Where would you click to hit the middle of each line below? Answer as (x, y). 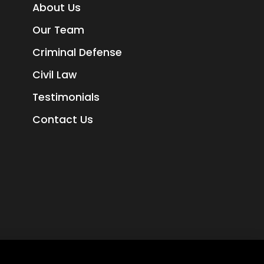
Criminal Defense (77, 52)
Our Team (58, 30)
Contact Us (62, 120)
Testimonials (66, 97)
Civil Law (54, 75)
